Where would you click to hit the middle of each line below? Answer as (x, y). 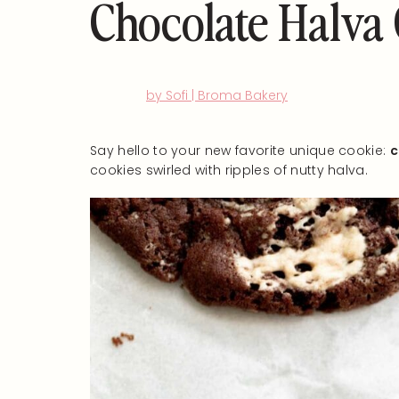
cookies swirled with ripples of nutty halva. (229, 170)
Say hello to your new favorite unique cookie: (240, 151)
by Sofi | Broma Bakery (217, 95)
